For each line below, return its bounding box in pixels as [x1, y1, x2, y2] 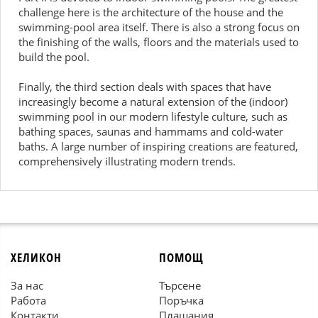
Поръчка [159, 293, 204, 307]
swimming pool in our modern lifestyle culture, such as [18, 109, 287, 124]
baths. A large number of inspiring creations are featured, [18, 139, 298, 153]
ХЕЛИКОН [11, 249, 62, 265]
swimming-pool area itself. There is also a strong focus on [18, 20, 300, 34]
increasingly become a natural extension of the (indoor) [18, 94, 287, 109]
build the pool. [18, 50, 89, 64]
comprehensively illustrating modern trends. [18, 154, 236, 168]
